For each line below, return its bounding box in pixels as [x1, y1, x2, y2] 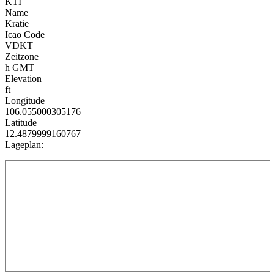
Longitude [5, 95, 45, 106]
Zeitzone [5, 51, 39, 62]
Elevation [5, 73, 42, 84]
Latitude [5, 117, 37, 128]
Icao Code [5, 29, 45, 40]
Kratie [5, 18, 29, 29]
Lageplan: [5, 139, 43, 150]
